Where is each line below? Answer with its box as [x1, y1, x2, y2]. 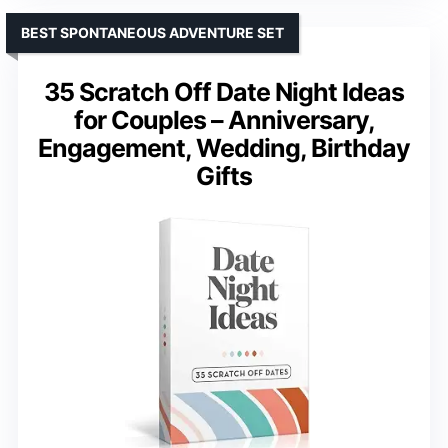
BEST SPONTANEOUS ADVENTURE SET [21, 23, 284, 41]
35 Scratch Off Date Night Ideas [44, 76, 404, 107]
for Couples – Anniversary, [73, 104, 375, 135]
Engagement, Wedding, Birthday [38, 132, 410, 163]
